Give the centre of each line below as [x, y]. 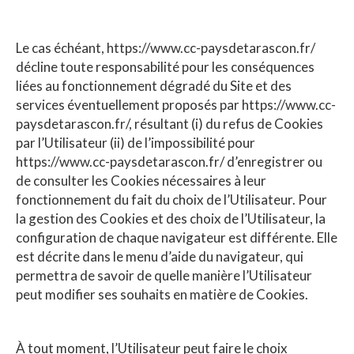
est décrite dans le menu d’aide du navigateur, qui [160, 256]
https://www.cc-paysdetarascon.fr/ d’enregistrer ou [169, 161]
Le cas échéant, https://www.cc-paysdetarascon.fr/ [166, 47]
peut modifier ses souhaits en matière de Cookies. [162, 294]
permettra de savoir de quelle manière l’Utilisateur [164, 275]
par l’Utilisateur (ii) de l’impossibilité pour [136, 142]
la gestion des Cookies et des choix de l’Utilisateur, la [171, 218]
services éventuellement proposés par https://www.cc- [176, 104]
